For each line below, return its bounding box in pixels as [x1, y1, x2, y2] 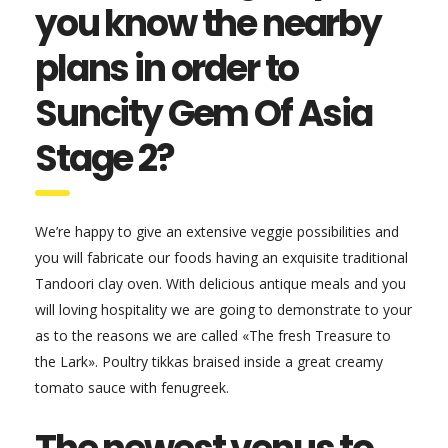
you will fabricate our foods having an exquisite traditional [35, 248, 408, 267]
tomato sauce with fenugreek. [35, 378, 229, 397]
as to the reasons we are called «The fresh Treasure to [35, 326, 391, 345]
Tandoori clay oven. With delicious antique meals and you [35, 274, 406, 293]
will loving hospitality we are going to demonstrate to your [35, 300, 412, 319]
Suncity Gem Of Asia [35, 88, 372, 139]
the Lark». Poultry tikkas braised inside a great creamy [35, 352, 383, 371]
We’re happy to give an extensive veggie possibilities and [35, 222, 399, 241]
